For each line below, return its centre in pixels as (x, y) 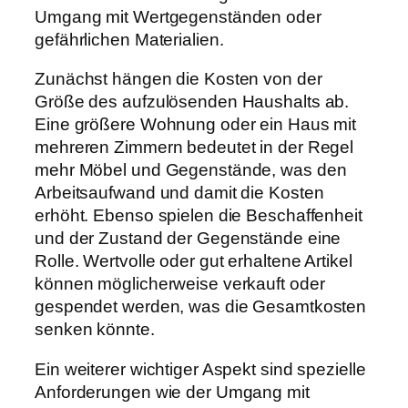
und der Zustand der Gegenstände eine (188, 239)
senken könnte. (95, 330)
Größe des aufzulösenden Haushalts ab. (192, 102)
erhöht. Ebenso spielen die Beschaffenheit (199, 216)
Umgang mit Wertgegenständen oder (178, 16)
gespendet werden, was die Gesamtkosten (201, 307)
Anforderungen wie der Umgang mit (172, 392)
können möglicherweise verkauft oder (180, 284)
